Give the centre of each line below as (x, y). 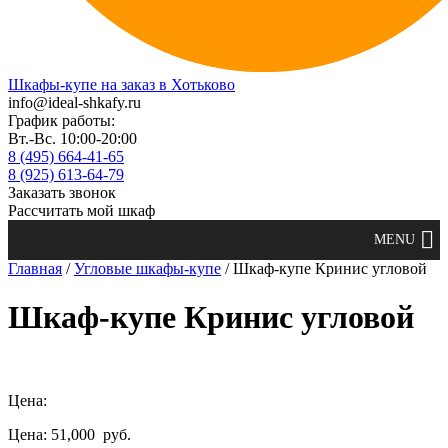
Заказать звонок (62, 192)
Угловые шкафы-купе (147, 268)
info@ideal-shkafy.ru (74, 102)
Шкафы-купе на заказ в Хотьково (121, 84)
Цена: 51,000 (53, 434)
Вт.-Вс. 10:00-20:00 (72, 138)
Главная (35, 268)
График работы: (61, 120)
